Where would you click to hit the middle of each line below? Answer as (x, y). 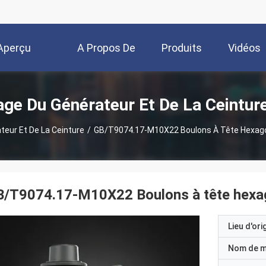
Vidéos (244, 48)
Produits (182, 48)
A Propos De (106, 48)
